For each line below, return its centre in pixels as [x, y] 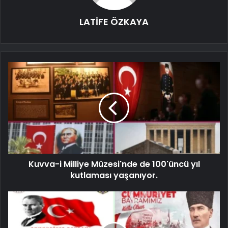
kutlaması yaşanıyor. [114, 175]
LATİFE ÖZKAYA [114, 21]
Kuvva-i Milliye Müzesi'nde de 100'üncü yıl [114, 164]
